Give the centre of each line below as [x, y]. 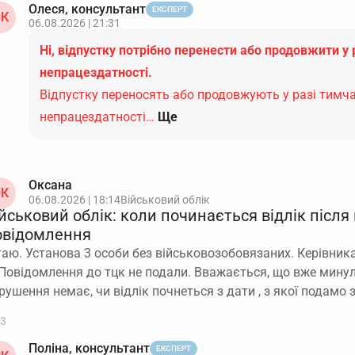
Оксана [50, 185]
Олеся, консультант [87, 9]
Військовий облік [165, 200]
